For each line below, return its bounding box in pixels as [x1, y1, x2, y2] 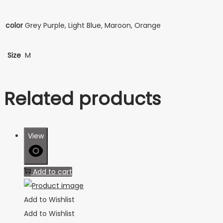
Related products [4, 86, 161, 111]
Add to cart [33, 166, 72, 177]
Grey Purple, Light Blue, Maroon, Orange [25, 20, 161, 30]
